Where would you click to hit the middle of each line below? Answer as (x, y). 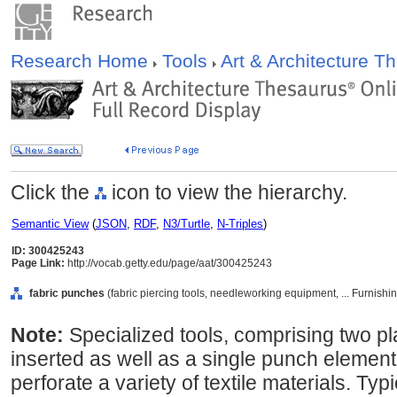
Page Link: (38, 263)
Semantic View (50, 224)
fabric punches (67, 293)
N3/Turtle (187, 224)
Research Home (82, 61)
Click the (53, 192)
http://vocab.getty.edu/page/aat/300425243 (168, 263)
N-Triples (240, 224)
